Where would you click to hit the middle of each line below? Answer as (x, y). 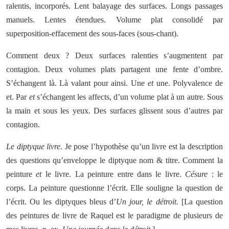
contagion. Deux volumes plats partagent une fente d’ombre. (114, 69)
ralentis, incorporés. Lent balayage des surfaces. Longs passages (114, 6)
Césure (198, 174)
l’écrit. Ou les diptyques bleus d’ (61, 202)
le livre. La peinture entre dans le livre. (113, 174)
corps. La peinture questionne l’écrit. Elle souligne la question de (114, 188)
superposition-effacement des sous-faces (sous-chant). (92, 33)
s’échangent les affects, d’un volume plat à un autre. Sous (129, 97)
